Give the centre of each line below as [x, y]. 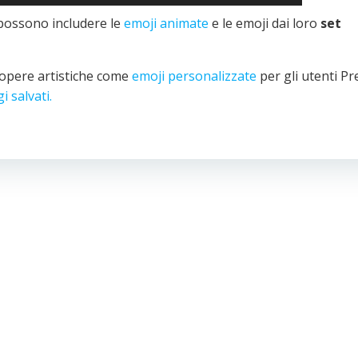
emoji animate [166, 23]
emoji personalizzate [194, 76]
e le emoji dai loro [265, 23]
